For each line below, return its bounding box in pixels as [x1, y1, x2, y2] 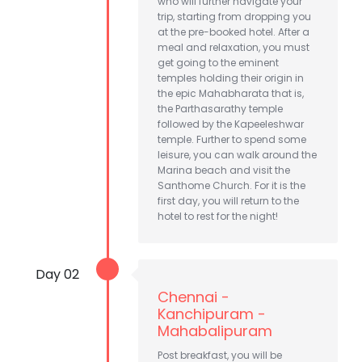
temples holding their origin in [158, 70, 304, 85]
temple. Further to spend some [158, 132, 306, 146]
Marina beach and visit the [158, 162, 290, 177]
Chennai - [158, 286, 229, 307]
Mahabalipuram [158, 320, 272, 341]
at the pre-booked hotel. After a [158, 24, 309, 39]
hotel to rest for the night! [158, 208, 278, 223]
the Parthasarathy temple [158, 101, 283, 116]
